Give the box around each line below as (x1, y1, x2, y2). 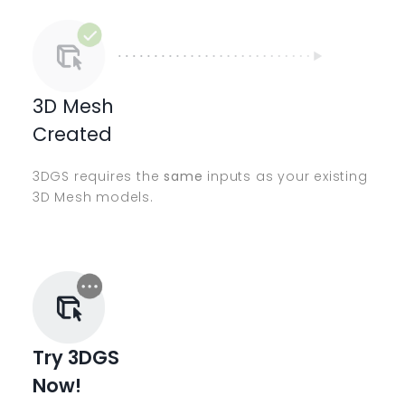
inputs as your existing (202, 166, 368, 185)
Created (32, 120, 112, 147)
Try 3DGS (32, 344, 119, 371)
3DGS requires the (32, 166, 165, 185)
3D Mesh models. (32, 187, 154, 206)
